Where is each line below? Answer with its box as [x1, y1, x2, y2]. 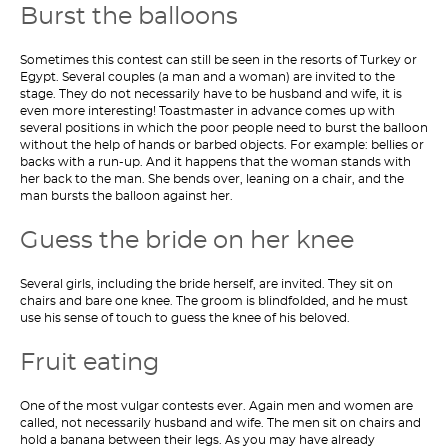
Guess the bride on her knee [20, 227, 354, 253]
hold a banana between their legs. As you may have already [20, 434, 375, 446]
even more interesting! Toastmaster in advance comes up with [20, 105, 395, 117]
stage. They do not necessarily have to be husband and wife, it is [20, 88, 402, 100]
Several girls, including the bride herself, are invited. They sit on [20, 278, 393, 290]
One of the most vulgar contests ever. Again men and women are [20, 400, 413, 412]
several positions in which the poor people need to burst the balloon [20, 122, 428, 134]
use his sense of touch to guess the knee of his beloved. [20, 312, 350, 324]
